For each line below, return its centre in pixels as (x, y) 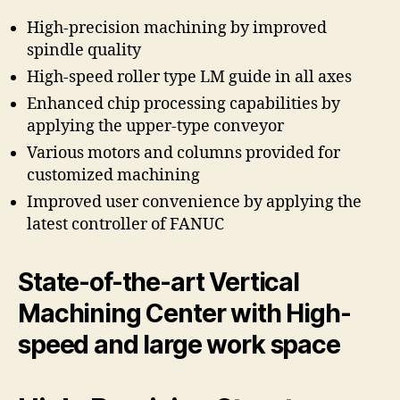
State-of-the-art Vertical (158, 282)
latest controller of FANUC (125, 225)
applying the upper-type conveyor (155, 126)
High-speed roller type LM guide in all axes (189, 77)
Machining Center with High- (184, 313)
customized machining (113, 175)
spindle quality (84, 50)
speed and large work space (179, 345)
